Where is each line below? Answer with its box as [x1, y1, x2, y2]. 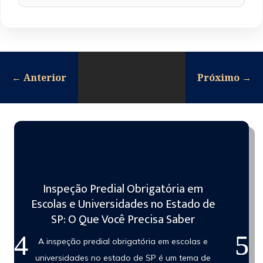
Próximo [197, 70, 240, 84]
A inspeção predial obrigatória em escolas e [38, 235, 208, 247]
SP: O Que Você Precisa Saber [51, 209, 195, 230]
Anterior [23, 70, 66, 84]
